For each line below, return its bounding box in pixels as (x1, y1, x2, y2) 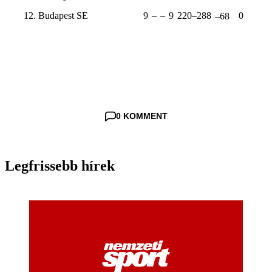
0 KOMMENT (115, 111, 168, 121)
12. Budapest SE (24, 10, 88, 21)
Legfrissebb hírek (5, 158, 115, 174)
